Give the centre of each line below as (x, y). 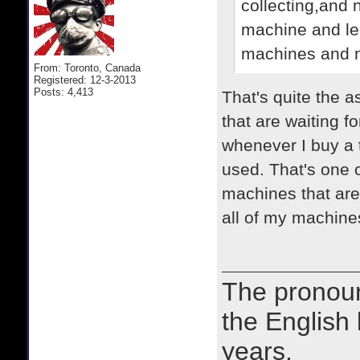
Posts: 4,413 (63, 92)
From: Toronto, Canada (87, 68)
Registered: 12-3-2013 (85, 80)
